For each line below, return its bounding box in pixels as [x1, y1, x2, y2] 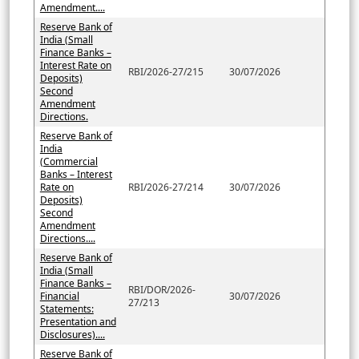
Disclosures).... [39, 327, 105, 341]
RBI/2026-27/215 [127, 64, 204, 79]
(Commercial [39, 154, 98, 168]
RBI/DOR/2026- [127, 282, 196, 296]
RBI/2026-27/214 [127, 179, 204, 194]
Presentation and [39, 314, 116, 329]
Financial [39, 288, 79, 303]
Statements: [39, 301, 94, 316]
